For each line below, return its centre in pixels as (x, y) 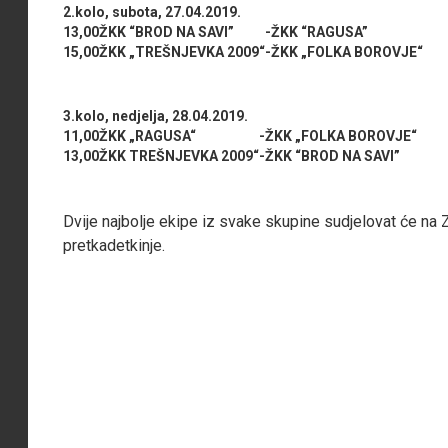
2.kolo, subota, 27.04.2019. (152, 11)
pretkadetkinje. (114, 245)
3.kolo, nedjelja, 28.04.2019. (157, 115)
